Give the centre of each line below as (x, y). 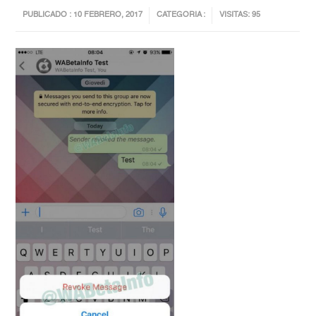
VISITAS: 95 (240, 16)
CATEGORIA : (181, 16)
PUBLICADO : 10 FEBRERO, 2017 (83, 16)
